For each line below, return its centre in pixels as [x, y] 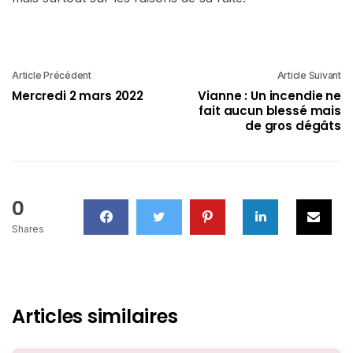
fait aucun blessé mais [270, 110]
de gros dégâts [293, 125]
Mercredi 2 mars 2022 [78, 95]
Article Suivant [309, 75]
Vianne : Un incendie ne [269, 95]
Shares [28, 229]
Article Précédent [52, 75]
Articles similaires [95, 316]
